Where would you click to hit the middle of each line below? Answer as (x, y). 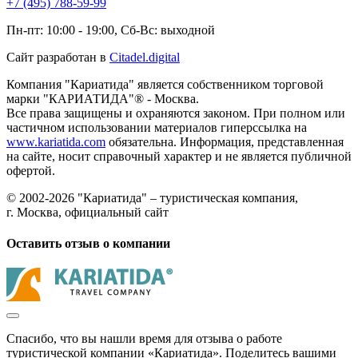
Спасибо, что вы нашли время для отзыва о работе (144, 339)
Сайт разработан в (58, 57)
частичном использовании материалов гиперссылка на (157, 127)
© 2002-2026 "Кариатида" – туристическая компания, (152, 197)
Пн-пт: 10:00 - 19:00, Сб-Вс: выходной (111, 30)
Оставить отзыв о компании (88, 243)
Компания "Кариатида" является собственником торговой (165, 84)
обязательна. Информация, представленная (225, 141)
